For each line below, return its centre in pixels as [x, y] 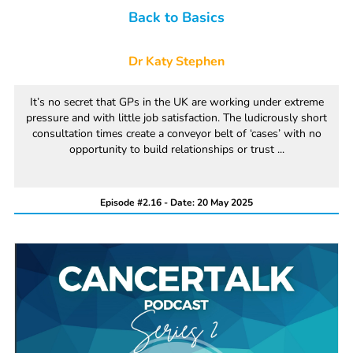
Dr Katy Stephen [176, 62]
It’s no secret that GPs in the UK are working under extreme [176, 102]
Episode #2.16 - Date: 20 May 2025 [176, 203]
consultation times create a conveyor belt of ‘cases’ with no [176, 134]
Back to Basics [176, 18]
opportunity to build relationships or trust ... [176, 150]
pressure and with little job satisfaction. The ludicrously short [176, 118]
